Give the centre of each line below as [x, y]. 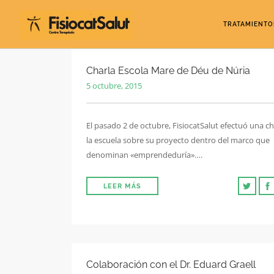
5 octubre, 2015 [114, 86]
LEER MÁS [122, 186]
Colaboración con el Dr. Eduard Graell [171, 265]
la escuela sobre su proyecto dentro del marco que [178, 140]
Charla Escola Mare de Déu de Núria [168, 71]
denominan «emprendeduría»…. [144, 155]
